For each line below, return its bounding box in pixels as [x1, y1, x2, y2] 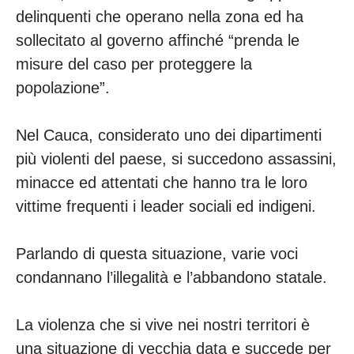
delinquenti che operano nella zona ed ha [16, 8, 303, 26]
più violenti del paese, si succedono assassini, [16, 150, 337, 168]
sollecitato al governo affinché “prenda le [16, 32, 299, 50]
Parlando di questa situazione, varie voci [16, 245, 298, 263]
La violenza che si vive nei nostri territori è [16, 316, 310, 334]
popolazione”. [16, 79, 115, 97]
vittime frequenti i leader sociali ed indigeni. [16, 198, 321, 216]
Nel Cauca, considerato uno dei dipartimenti [16, 126, 322, 145]
